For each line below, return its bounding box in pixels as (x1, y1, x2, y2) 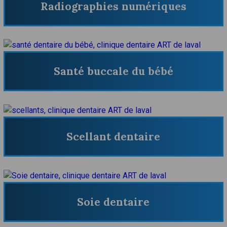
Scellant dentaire (66, 130, 161, 144)
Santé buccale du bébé (53, 64, 173, 79)
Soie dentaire (77, 195, 150, 209)
